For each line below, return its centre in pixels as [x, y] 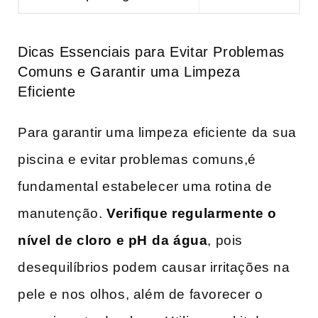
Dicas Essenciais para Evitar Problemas [151, 51]
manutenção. [62, 214]
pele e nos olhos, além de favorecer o [141, 295]
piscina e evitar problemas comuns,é [137, 160]
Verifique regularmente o [192, 214]
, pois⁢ [225, 241]
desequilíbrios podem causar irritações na [154, 268]
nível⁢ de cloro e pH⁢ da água [113, 241]
